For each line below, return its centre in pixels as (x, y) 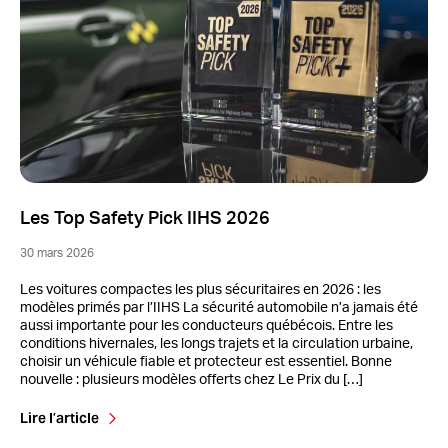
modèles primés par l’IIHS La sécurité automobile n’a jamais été (219, 308)
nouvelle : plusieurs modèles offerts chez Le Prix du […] (191, 380)
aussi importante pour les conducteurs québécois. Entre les (206, 326)
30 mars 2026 (57, 253)
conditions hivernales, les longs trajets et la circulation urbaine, (216, 344)
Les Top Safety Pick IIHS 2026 (145, 219)
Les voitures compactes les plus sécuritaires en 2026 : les (200, 290)
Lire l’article (59, 418)
